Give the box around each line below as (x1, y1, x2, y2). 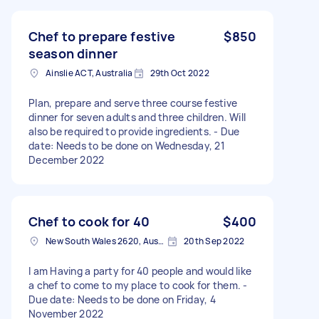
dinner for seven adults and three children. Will (28, 110, 246, 124)
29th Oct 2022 (150, 66, 209, 79)
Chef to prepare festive (28, 27, 176, 45)
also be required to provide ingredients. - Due (28, 124, 240, 138)
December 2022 (28, 152, 105, 167)
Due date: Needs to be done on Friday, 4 (28, 292, 216, 306)
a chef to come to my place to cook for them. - (28, 278, 248, 292)
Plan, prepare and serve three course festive (28, 95, 237, 110)
